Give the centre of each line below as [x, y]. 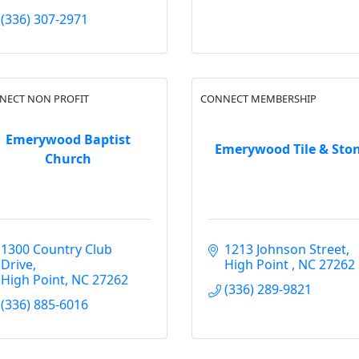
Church [68, 158]
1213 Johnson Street [285, 249]
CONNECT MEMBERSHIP [258, 99]
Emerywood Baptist [68, 139]
